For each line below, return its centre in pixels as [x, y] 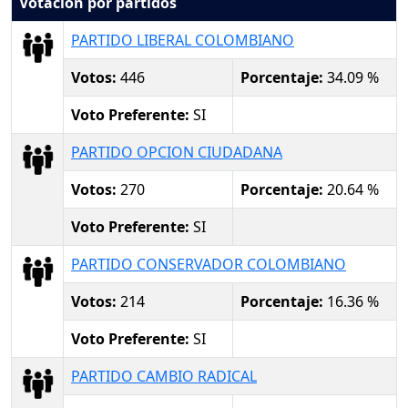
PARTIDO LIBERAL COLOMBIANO [183, 40]
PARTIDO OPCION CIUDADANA [177, 152]
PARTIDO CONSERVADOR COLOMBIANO [209, 264]
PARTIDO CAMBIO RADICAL [164, 376]
